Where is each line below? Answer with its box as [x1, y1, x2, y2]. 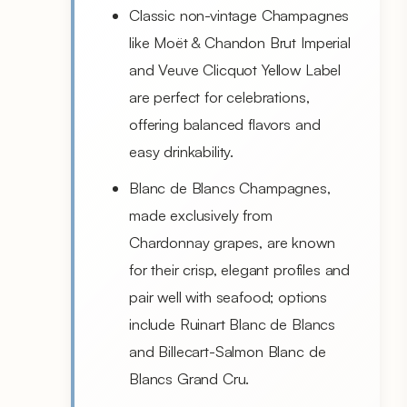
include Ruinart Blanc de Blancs [129, 313, 336, 333]
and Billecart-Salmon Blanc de [129, 341, 326, 361]
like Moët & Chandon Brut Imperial [129, 32, 351, 52]
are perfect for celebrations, [129, 86, 310, 106]
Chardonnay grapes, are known [129, 232, 335, 252]
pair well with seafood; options [129, 286, 328, 306]
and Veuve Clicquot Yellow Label [129, 59, 342, 79]
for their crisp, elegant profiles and [129, 259, 351, 279]
